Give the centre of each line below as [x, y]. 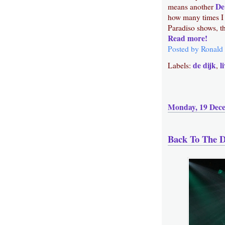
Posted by [184, 48]
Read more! [188, 38]
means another [192, 6]
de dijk [204, 65]
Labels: [180, 65]
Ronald [212, 48]
